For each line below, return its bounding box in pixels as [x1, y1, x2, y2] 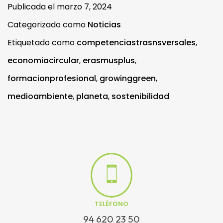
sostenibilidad [111, 91, 169, 103]
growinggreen [100, 73, 156, 85]
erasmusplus [83, 55, 135, 67]
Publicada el [7, 1, 57, 13]
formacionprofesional [7, 73, 96, 85]
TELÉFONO [95, 199, 128, 209]
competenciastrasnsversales [77, 37, 196, 49]
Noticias [88, 19, 121, 31]
